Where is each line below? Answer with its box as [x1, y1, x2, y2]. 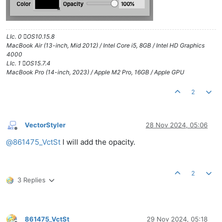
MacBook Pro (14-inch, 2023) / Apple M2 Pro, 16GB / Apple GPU [6, 68, 184, 76]
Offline [15, 128, 34, 136]
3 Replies [17, 176, 46, 184]
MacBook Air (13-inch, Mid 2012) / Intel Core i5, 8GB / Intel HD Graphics [6, 42, 205, 50]
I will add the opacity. [60, 137, 135, 147]
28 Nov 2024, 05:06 [146, 120, 208, 129]
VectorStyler [25, 120, 65, 129]
